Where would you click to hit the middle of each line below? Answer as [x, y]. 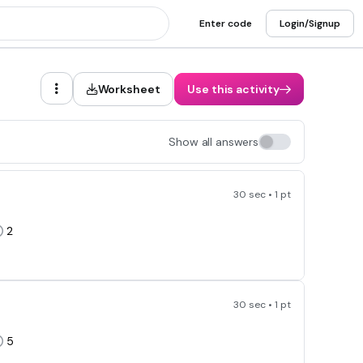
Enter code [225, 23]
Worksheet [129, 89]
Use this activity [233, 89]
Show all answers [214, 142]
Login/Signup [310, 23]
